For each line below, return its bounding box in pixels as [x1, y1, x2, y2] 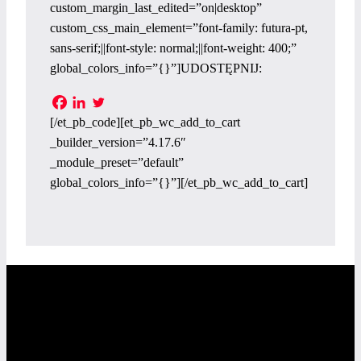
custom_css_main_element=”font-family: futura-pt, [50, 20, 308, 35]
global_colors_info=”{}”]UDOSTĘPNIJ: [50, 60, 262, 75]
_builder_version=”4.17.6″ [50, 135, 186, 150]
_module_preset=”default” [50, 156, 184, 170]
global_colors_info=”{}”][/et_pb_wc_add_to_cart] [50, 176, 308, 190]
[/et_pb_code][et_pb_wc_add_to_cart [50, 115, 240, 130]
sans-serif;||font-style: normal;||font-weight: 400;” [50, 40, 297, 55]
